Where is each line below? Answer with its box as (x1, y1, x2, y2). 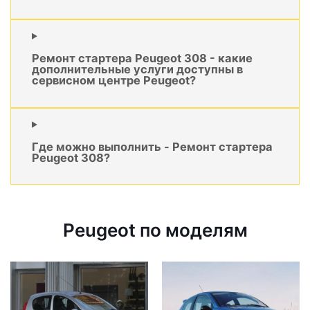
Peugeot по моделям (62, 219, 248, 241)
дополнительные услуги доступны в (32, 62, 243, 77)
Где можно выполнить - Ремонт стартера (32, 140, 273, 154)
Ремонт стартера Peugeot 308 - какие (32, 51, 253, 66)
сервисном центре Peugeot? (32, 73, 196, 88)
